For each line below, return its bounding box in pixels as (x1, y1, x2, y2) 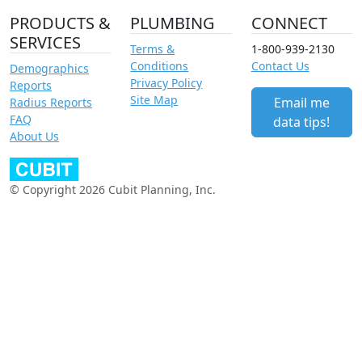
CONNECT (250, 11, 327, 34)
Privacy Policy (130, 74, 203, 90)
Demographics (10, 60, 89, 76)
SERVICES (10, 31, 81, 53)
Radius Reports (10, 94, 92, 110)
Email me (273, 93, 330, 112)
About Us (10, 128, 59, 144)
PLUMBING (130, 11, 216, 34)
